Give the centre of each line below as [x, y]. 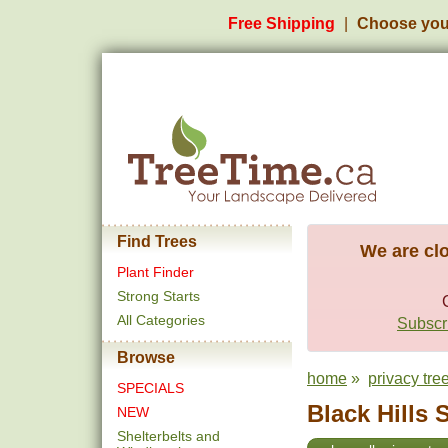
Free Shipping [281, 23]
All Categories [161, 320]
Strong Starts [158, 296]
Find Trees [157, 241]
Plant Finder [155, 272]
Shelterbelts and [168, 436]
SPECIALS [150, 388]
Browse [146, 357]
